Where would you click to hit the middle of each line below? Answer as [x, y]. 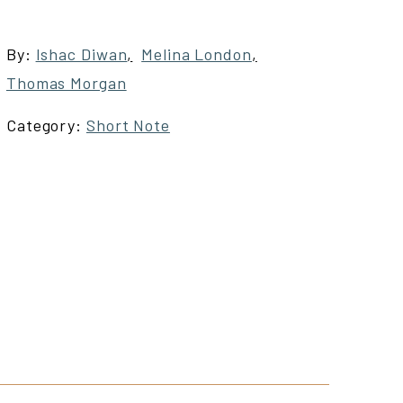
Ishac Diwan [81, 54]
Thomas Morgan [66, 82]
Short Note [128, 125]
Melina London [197, 54]
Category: [46, 125]
